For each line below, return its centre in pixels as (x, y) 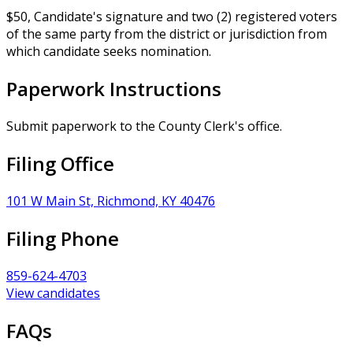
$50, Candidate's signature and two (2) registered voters (172, 17)
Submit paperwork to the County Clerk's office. (144, 126)
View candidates (53, 293)
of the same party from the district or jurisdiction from (167, 34)
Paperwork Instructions (114, 89)
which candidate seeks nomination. (109, 52)
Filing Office (60, 163)
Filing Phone (63, 238)
